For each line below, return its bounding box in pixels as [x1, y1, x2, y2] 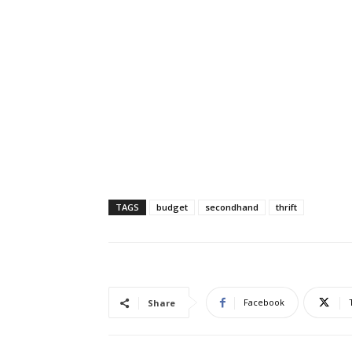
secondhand [205, 200, 258, 213]
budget [156, 200, 188, 213]
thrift [276, 200, 297, 213]
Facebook [244, 295, 284, 308]
